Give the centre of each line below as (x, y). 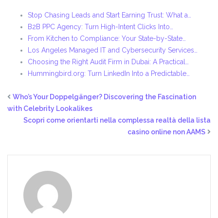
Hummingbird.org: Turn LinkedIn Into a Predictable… (109, 74)
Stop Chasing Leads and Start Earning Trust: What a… (109, 15)
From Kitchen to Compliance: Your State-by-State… (107, 39)
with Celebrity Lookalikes (50, 109)
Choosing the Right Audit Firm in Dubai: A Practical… (108, 62)
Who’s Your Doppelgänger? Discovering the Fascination (104, 97)
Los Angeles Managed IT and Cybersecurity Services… (113, 50)
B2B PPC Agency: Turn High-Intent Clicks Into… (100, 27)
